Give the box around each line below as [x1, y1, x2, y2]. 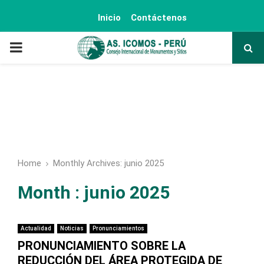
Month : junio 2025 [18, 182, 170, 203]
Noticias [60, 225, 84, 232]
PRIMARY [9, 39, 69, 55]
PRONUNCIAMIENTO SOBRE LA [18, 239, 186, 253]
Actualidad [21, 225, 51, 232]
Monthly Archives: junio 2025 [53, 158, 164, 169]
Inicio [98, 12, 121, 23]
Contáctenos [131, 12, 187, 23]
